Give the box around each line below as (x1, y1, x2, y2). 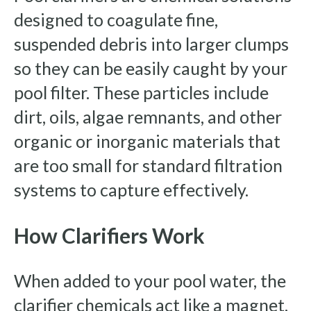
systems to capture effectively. (14, 179, 249, 201)
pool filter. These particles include (14, 82, 269, 103)
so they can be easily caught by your (14, 58, 287, 79)
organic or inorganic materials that (14, 131, 280, 152)
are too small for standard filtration (14, 155, 283, 176)
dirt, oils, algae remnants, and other (14, 106, 282, 128)
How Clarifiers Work (14, 223, 205, 249)
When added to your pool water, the (14, 270, 286, 292)
